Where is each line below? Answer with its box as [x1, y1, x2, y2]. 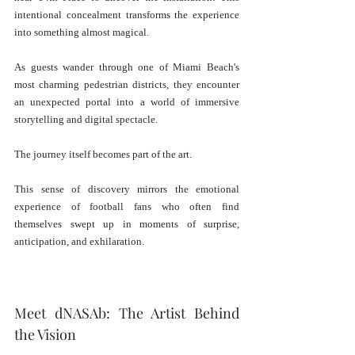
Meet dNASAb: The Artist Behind [14, 303, 239, 323]
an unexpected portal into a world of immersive [14, 95, 239, 108]
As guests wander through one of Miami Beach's [14, 60, 239, 73]
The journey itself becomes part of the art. [14, 147, 192, 160]
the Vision [14, 324, 76, 344]
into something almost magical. [14, 25, 149, 38]
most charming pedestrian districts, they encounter [14, 78, 239, 90]
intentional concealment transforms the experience [14, 8, 239, 21]
